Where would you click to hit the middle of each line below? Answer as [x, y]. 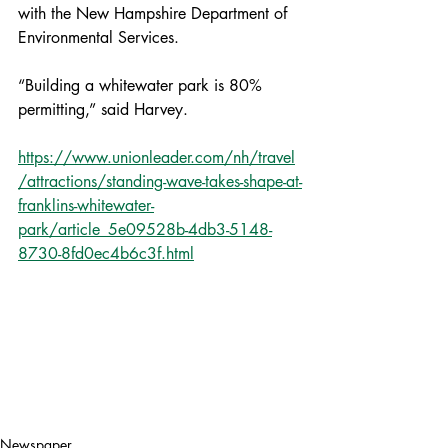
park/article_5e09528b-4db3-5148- [145, 229]
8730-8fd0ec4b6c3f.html [106, 253]
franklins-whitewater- [86, 205]
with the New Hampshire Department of [155, 13]
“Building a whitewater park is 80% [142, 85]
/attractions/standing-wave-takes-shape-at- [160, 181]
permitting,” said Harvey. [103, 109]
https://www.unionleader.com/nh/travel [156, 157]
